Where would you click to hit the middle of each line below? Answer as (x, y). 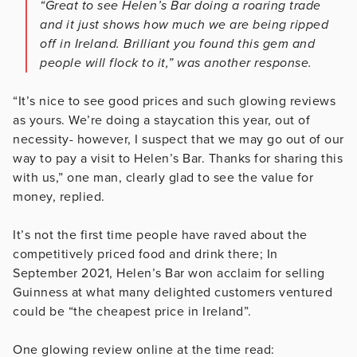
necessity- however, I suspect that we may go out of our (178, 139)
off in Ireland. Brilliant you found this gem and (177, 43)
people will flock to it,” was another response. (176, 63)
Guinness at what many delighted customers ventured (173, 292)
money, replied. (59, 196)
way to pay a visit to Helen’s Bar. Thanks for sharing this (178, 158)
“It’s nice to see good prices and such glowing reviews (174, 101)
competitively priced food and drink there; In (145, 254)
